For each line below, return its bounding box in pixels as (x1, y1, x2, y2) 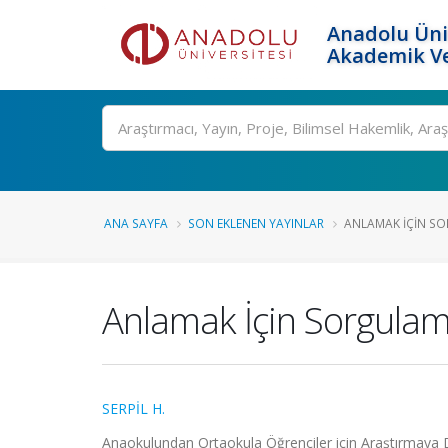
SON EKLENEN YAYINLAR (188, 215, 324, 231)
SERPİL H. (102, 399, 165, 418)
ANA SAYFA (104, 215, 168, 231)
